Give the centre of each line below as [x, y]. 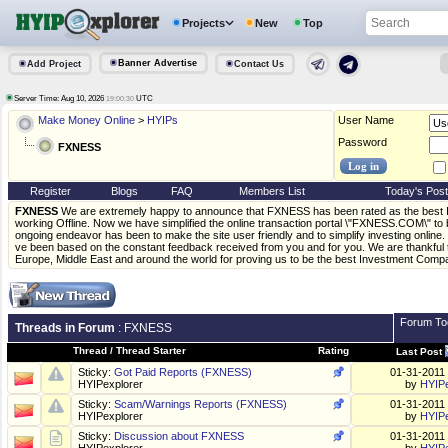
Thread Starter [151, 351]
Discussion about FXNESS [179, 436]
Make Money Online [86, 120]
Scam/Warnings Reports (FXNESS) [200, 404]
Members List [272, 191]
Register [50, 191]
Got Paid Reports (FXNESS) [183, 372]
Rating [333, 351]
